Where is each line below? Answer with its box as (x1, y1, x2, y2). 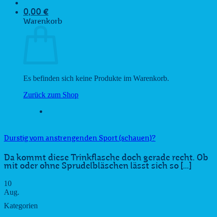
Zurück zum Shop (23, 91, 78, 99)
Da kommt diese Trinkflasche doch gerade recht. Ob (4, 154, 208, 163)
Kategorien (4, 201, 38, 210)
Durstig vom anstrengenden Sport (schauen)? (4, 135, 155, 143)
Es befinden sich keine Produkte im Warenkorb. (23, 74, 169, 82)
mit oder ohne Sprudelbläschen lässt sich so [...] (4, 162, 191, 171)
